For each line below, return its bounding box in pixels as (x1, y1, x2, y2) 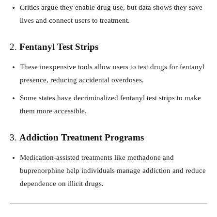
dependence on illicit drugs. (20, 179, 104, 187)
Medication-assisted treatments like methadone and (20, 153, 174, 161)
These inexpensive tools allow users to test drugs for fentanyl (20, 62, 204, 71)
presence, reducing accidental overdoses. (20, 76, 144, 84)
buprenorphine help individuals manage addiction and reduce (20, 166, 206, 174)
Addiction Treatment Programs (19, 132, 144, 142)
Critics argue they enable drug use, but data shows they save (20, 3, 202, 11)
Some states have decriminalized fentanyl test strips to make (20, 93, 201, 102)
